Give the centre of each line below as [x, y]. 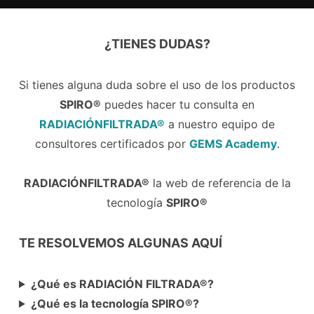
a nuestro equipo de [220, 124]
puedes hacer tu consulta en [178, 104]
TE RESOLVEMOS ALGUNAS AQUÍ [120, 243]
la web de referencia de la [220, 183]
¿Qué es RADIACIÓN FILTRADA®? [122, 284]
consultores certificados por [112, 144]
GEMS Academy [233, 144]
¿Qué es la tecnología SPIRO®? [115, 303]
